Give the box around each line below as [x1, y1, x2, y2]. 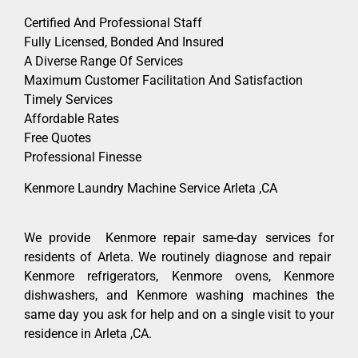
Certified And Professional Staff [24, 15, 202, 31]
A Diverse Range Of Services [24, 54, 183, 70]
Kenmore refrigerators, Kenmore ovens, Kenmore [24, 268, 334, 284]
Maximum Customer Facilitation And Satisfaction [24, 73, 303, 89]
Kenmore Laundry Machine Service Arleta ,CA [24, 180, 277, 196]
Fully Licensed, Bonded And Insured [24, 34, 224, 50]
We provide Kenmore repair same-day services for [24, 229, 334, 245]
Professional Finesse [24, 149, 141, 165]
